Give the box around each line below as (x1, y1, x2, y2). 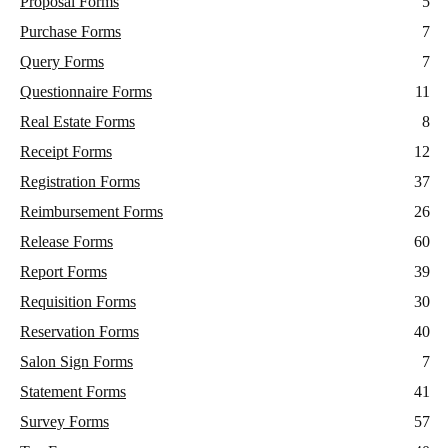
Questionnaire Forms (20, 83, 152, 101)
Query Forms (20, 53, 104, 71)
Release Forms (20, 233, 113, 251)
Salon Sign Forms (20, 353, 133, 371)
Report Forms (20, 263, 107, 281)
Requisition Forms (20, 293, 136, 311)
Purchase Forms (20, 23, 121, 41)
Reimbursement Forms (20, 203, 163, 221)
